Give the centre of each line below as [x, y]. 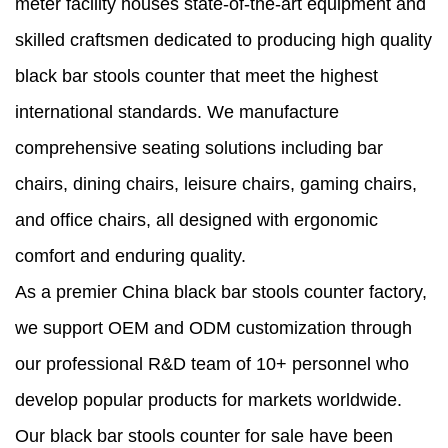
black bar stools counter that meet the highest [196, 76]
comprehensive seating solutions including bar [199, 148]
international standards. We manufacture [177, 112]
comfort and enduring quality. [130, 256]
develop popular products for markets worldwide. [208, 400]
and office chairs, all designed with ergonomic [196, 220]
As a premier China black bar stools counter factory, [221, 292]
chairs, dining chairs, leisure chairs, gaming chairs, [216, 184]
